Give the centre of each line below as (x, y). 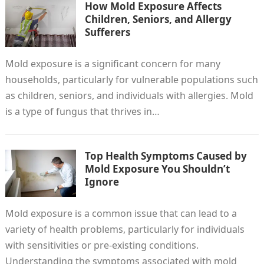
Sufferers (107, 32)
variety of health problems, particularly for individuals (125, 229)
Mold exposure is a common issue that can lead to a (121, 213)
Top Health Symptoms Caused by (166, 156)
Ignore (102, 182)
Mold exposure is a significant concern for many (113, 64)
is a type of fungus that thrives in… (82, 111)
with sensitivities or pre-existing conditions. (102, 245)
